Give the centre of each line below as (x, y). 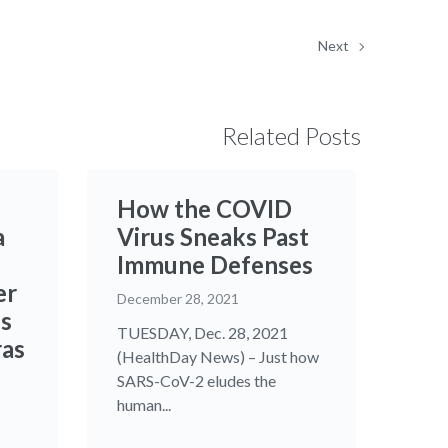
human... (143, 404)
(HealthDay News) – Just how (217, 356)
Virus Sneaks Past (212, 236)
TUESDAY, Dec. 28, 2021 (202, 332)
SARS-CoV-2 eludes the (196, 380)
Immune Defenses (214, 264)
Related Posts (291, 135)
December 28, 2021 (177, 298)
